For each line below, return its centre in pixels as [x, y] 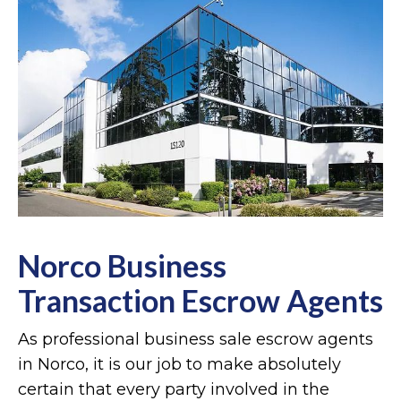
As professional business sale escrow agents [196, 339]
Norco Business [122, 265]
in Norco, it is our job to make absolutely [179, 364]
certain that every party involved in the [174, 389]
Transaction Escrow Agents [200, 300]
